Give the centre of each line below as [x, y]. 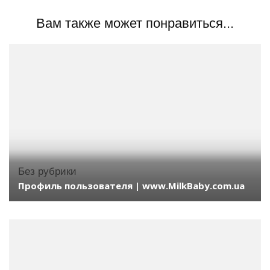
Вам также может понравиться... [135, 23]
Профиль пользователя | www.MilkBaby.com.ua [131, 186]
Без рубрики [47, 172]
